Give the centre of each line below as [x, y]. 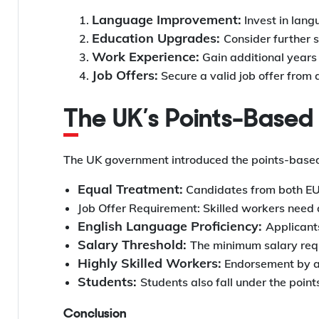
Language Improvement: [167, 20]
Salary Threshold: [134, 245]
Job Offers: [125, 75]
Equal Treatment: [130, 189]
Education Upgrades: [158, 38]
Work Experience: [146, 57]
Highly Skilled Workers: [150, 263]
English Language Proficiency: [172, 226]
